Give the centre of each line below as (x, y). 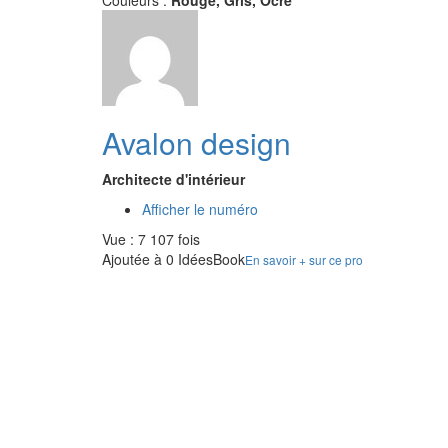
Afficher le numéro (200, 209)
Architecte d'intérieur (173, 179)
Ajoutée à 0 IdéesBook (173, 259)
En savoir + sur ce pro (304, 259)
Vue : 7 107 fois (151, 239)
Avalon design (196, 142)
